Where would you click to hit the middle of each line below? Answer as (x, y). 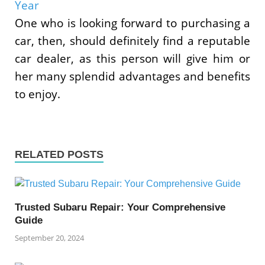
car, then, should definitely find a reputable (132, 40)
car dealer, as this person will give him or (132, 58)
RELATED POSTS (59, 155)
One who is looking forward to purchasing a (132, 22)
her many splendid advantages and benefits (132, 76)
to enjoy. (38, 93)
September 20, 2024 (49, 237)
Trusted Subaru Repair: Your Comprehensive (120, 208)
